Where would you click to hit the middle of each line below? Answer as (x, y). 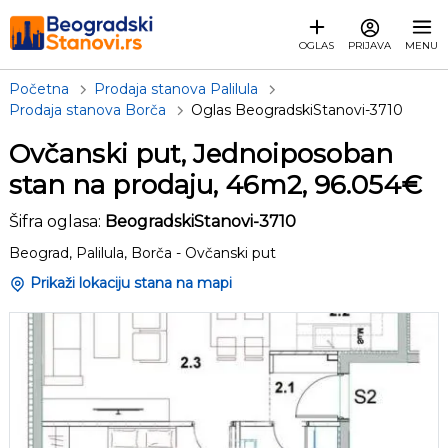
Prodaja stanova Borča (87, 110)
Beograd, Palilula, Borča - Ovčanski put (142, 253)
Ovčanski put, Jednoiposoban (201, 154)
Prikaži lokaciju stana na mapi (131, 283)
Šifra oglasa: (57, 221)
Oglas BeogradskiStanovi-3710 (297, 110)
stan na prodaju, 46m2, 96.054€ (215, 185)
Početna (39, 89)
